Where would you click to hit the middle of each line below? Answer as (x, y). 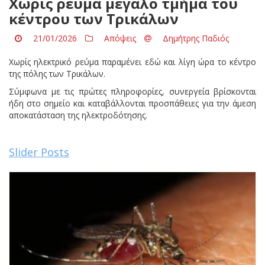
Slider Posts (39, 152)
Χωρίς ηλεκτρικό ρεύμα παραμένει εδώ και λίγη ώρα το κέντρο (132, 62)
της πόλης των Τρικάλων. (57, 73)
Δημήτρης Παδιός (195, 38)
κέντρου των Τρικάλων (94, 18)
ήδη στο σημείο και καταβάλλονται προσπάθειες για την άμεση (132, 103)
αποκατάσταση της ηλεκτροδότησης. (78, 115)
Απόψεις (120, 38)
